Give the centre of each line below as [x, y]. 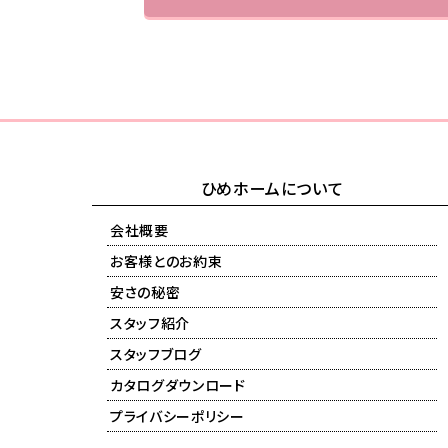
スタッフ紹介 [150, 323]
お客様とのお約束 [166, 261]
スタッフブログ [156, 354]
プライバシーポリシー [177, 416]
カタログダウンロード [178, 385]
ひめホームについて [272, 188]
